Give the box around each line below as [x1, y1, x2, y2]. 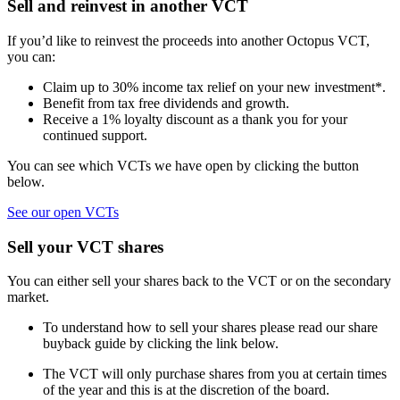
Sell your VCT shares [7, 237, 163, 256]
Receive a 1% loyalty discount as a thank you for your [43, 112, 347, 128]
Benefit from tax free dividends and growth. [43, 96, 289, 112]
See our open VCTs [7, 204, 119, 221]
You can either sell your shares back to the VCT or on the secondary [7, 273, 391, 289]
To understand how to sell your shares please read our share [43, 320, 378, 336]
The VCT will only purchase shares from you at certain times [43, 366, 387, 382]
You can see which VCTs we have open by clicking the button [7, 158, 359, 174]
